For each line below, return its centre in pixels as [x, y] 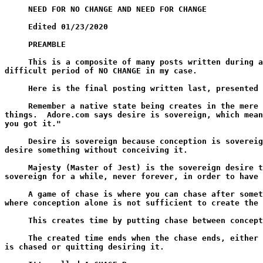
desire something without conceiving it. [96, 150]
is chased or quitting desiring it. [85, 247]
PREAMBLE [35, 44]
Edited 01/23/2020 [56, 27]
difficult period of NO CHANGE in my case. [101, 71]
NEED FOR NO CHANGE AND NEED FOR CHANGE [106, 9]
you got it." [33, 124]
